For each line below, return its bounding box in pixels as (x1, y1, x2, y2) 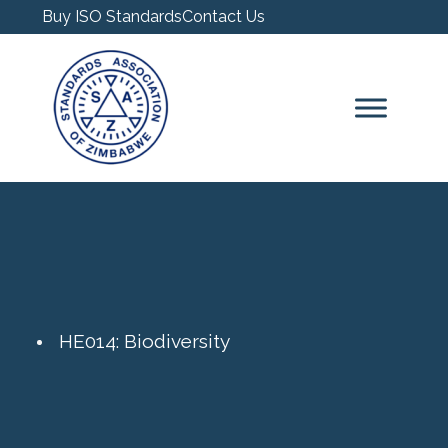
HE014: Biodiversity (59, 330, 231, 352)
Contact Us (181, 7, 265, 26)
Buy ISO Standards (41, 7, 182, 26)
